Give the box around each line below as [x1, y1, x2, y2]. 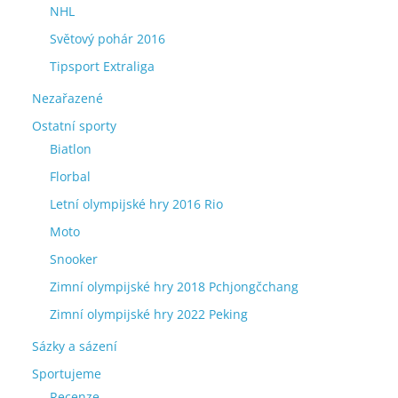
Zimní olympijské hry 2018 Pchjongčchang [50, 278, 298, 295]
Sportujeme [32, 365, 101, 382]
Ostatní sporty [32, 117, 116, 134]
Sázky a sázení [32, 338, 117, 354]
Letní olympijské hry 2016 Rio [50, 195, 223, 212]
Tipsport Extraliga [50, 58, 155, 75]
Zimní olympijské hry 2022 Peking [50, 306, 248, 322]
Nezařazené [32, 90, 103, 107]
